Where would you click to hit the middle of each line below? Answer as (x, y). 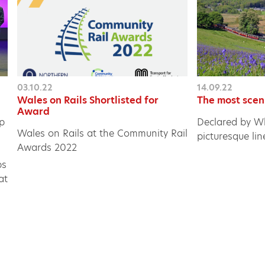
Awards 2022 (47, 147)
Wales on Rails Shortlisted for (88, 100)
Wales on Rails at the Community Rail (103, 133)
